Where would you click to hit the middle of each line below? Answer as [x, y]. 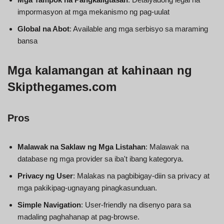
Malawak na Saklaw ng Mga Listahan [81, 146]
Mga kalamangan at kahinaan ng [100, 70]
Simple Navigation [49, 204]
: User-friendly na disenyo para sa [136, 204]
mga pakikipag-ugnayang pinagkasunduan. [87, 187]
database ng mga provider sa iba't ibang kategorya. [100, 158]
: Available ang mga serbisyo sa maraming [139, 28]
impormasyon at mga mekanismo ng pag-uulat [93, 11]
